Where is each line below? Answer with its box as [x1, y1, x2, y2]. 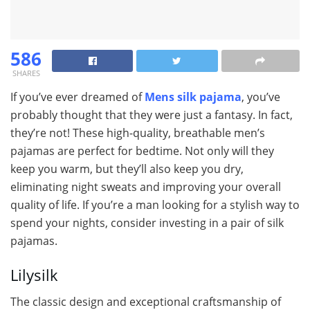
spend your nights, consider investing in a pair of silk [10, 215, 284, 231]
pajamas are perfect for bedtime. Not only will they [10, 143, 274, 159]
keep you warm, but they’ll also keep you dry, [10, 161, 244, 177]
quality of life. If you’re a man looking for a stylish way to [10, 197, 300, 213]
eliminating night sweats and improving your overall [10, 179, 281, 195]
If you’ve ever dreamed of [10, 89, 145, 105]
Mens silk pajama [145, 89, 241, 105]
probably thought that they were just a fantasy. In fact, [10, 107, 293, 123]
